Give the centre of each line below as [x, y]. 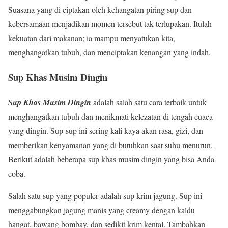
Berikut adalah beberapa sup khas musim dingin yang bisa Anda [111, 159]
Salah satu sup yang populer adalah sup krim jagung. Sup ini [105, 195]
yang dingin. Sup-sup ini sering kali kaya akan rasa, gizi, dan [106, 130]
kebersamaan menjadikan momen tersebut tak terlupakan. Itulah [110, 24]
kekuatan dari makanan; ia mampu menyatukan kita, [92, 38]
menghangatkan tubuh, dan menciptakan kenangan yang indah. [109, 52]
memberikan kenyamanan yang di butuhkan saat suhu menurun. [110, 145]
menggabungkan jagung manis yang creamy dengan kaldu [102, 210]
